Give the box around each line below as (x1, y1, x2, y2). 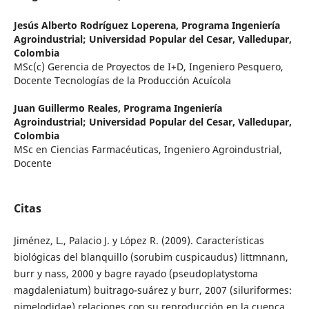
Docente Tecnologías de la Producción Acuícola (13, 74, 231, 88)
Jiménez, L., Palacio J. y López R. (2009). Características (13, 234, 264, 248)
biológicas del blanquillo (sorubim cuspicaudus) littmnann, (13, 250, 288, 264)
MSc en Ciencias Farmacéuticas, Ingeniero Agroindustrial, (13, 143, 282, 157)
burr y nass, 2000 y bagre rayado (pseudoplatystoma (13, 267, 258, 281)
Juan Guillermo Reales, (13, 101, 123, 115)
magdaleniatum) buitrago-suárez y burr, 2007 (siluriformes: (13, 283, 292, 297)
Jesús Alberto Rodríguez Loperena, (13, 19, 181, 32)
